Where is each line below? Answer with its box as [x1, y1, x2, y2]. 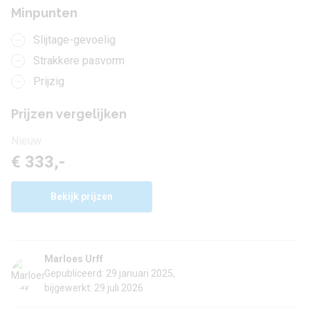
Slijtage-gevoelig [33, 33, 116, 47]
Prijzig [33, 75, 64, 89]
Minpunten [11, 6, 77, 21]
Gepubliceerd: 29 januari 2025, [44, 268, 175, 280]
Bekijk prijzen [51, 191, 113, 203]
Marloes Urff [44, 253, 103, 265]
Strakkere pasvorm [33, 54, 125, 68]
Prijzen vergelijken [11, 107, 127, 122]
